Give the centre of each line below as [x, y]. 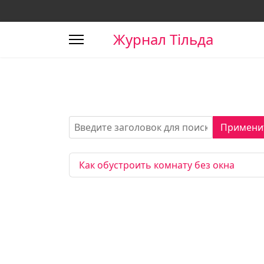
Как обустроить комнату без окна [157, 165]
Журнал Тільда [163, 39]
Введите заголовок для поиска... [142, 123]
